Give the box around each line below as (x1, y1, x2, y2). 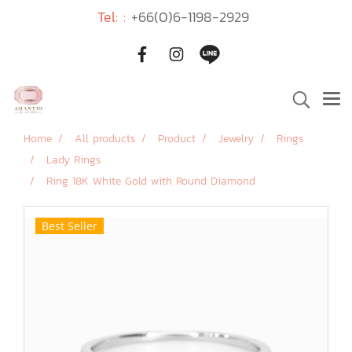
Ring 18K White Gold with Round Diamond (46, 173, 255, 189)
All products (75, 130, 135, 147)
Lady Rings (46, 152, 101, 168)
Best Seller (42, 218, 97, 233)
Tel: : (97, 6, 126, 27)
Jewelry (218, 130, 254, 147)
